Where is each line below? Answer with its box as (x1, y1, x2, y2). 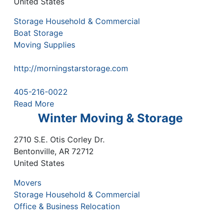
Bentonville (14, 146, 55, 156)
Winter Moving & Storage (37, 110, 183, 125)
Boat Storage (14, 27, 63, 38)
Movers (14, 177, 41, 188)
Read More (14, 98, 54, 109)
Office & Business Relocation (14, 201, 120, 211)
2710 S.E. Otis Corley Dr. (14, 134, 105, 144)
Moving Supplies (14, 39, 75, 50)
